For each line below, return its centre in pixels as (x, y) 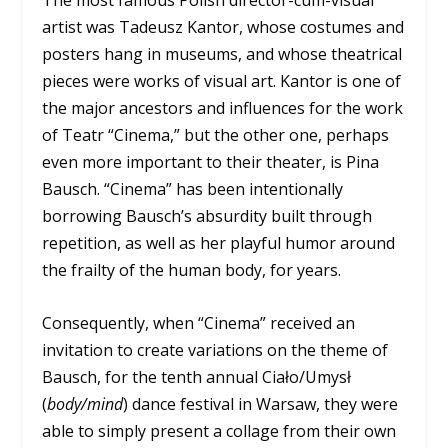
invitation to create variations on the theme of (215, 349)
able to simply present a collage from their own (219, 430)
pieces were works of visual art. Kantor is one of (222, 81)
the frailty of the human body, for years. (192, 270)
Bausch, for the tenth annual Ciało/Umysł (197, 376)
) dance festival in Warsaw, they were (261, 403)
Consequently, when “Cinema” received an (199, 322)
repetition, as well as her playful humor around (219, 243)
